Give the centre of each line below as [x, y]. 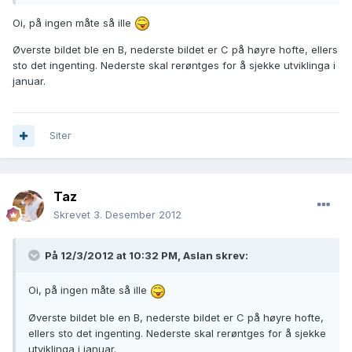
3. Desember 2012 [137, 215]
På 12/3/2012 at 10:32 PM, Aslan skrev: [145, 256]
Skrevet [73, 215]
